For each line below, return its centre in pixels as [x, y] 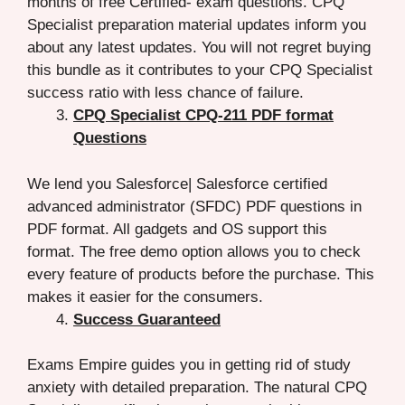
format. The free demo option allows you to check [194, 251]
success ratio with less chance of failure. [165, 93]
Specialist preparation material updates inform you [197, 25]
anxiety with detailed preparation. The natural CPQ [197, 388]
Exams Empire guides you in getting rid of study [189, 365]
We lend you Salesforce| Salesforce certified [177, 184]
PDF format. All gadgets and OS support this [177, 229]
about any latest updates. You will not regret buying [199, 48]
